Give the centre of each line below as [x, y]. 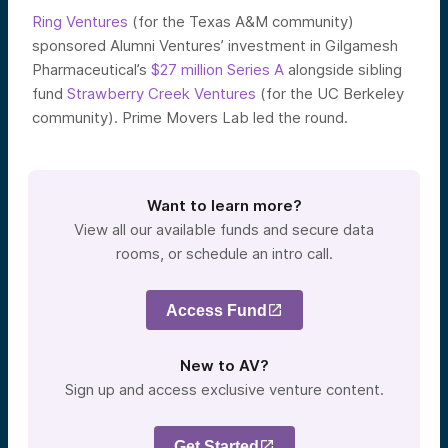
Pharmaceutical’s [91, 69]
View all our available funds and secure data [224, 229]
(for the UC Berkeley [330, 93]
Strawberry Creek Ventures [161, 93]
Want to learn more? [224, 205]
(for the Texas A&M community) [241, 21]
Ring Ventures [80, 21]
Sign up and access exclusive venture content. [224, 389]
